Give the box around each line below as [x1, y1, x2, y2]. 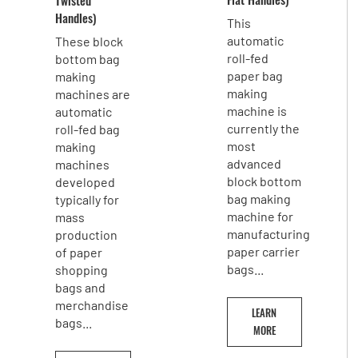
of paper [55, 244, 103, 260]
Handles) [55, 8, 97, 26]
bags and [55, 279, 106, 295]
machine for [227, 208, 294, 224]
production [55, 226, 118, 242]
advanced [227, 155, 282, 171]
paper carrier [227, 243, 300, 259]
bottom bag [55, 50, 121, 66]
